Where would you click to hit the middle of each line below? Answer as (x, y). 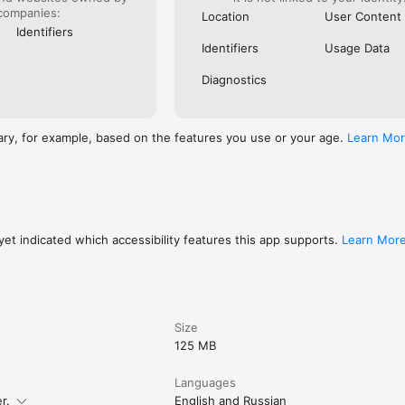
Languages (206, 382)
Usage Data (357, 47)
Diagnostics (235, 79)
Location (226, 16)
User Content (363, 16)
